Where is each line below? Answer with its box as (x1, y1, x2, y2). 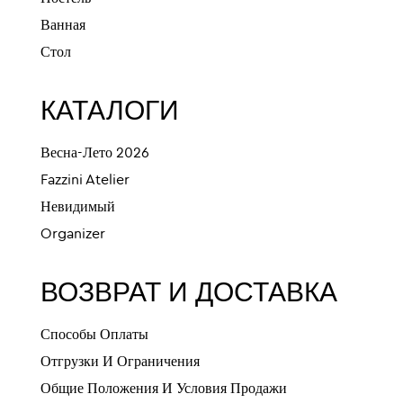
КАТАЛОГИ (40, 99, 179, 126)
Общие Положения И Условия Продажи (40, 382, 287, 397)
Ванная (40, 19, 85, 33)
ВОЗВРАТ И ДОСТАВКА (40, 281, 337, 308)
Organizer (40, 228, 105, 242)
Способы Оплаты (40, 328, 148, 343)
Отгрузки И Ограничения (40, 355, 200, 370)
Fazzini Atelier (40, 174, 130, 188)
